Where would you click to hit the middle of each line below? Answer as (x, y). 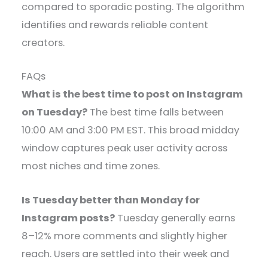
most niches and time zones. (91, 166)
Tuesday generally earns (175, 218)
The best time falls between (156, 112)
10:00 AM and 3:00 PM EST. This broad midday (131, 130)
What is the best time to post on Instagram (133, 95)
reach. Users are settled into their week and (126, 254)
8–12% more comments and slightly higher (125, 236)
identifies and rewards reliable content (115, 25)
